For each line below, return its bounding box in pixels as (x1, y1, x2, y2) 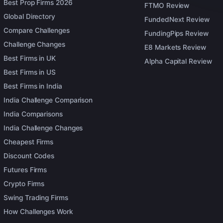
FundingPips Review (144, 29, 209, 37)
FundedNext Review (144, 15, 210, 23)
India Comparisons (3, 110, 63, 118)
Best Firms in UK (3, 54, 56, 62)
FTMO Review (144, 1, 190, 9)
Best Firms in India (3, 82, 62, 90)
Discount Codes (3, 152, 55, 160)
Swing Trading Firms (3, 194, 68, 202)
